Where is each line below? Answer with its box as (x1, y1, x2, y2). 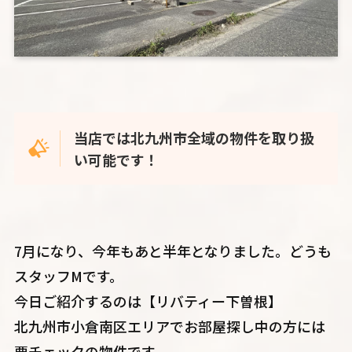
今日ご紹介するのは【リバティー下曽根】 (13, 290, 282, 311)
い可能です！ (74, 149, 159, 170)
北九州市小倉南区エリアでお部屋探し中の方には (13, 315, 325, 336)
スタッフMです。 (13, 265, 123, 286)
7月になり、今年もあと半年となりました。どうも (13, 240, 332, 261)
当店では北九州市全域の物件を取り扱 (74, 127, 315, 148)
